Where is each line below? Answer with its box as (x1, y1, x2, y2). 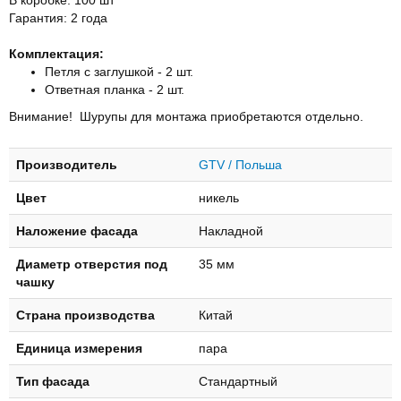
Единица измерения (16, 340, 142, 355)
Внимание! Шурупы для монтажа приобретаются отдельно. (9, 108, 363, 124)
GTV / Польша (199, 157, 282, 172)
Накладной (199, 223, 263, 238)
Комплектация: (9, 46, 104, 61)
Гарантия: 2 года (9, 10, 107, 25)
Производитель (16, 157, 117, 172)
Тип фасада (16, 373, 90, 388)
